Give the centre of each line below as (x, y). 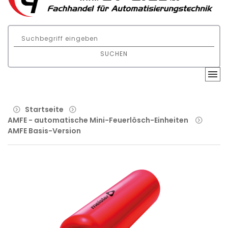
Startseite (44, 109)
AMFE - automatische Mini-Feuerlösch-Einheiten (98, 120)
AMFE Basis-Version (44, 131)
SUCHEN (114, 54)
